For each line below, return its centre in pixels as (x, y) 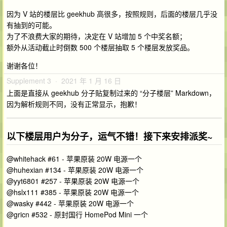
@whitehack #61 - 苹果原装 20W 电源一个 (74, 159)
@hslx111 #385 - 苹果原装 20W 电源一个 (73, 192)
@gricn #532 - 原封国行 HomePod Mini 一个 (77, 215)
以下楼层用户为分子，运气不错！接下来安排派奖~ (110, 136)
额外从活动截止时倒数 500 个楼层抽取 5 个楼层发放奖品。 (100, 47)
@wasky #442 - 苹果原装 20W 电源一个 (70, 203)
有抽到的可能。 (31, 25)
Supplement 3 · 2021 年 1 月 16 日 (64, 80)
